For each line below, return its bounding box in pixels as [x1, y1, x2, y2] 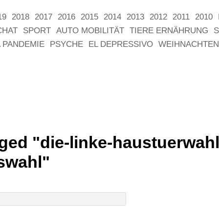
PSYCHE [50, 40, 83, 49]
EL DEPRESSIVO [88, 40, 153, 49]
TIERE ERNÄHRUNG [130, 26, 208, 35]
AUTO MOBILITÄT [56, 26, 124, 35]
